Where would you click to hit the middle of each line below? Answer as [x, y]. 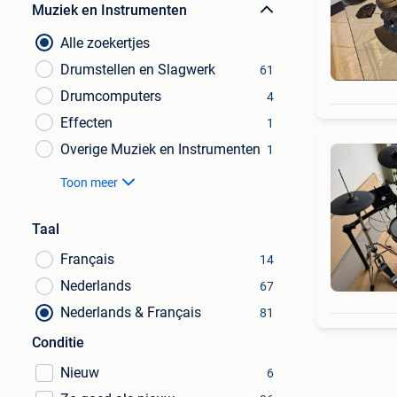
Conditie [58, 343]
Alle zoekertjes [105, 43]
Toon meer [89, 183]
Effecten [86, 123]
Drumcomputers [111, 96]
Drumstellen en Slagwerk [138, 70]
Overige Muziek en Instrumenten [160, 149]
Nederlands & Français [131, 312]
